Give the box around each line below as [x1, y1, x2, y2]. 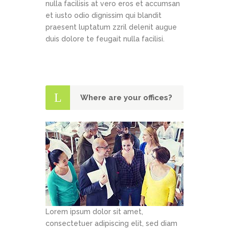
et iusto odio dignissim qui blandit [45, 11, 162, 20]
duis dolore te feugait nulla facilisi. [45, 35, 165, 43]
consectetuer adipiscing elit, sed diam [45, 219, 177, 228]
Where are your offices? [80, 93, 172, 103]
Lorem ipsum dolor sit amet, [45, 208, 143, 216]
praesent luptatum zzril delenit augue [45, 23, 177, 32]
